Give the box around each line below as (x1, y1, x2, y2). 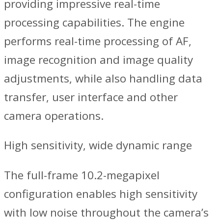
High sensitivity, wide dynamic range (4, 137, 192, 153)
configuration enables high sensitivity (4, 186, 197, 201)
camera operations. (4, 108, 104, 123)
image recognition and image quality (4, 52, 193, 67)
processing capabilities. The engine (4, 14, 185, 30)
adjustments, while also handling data (4, 70, 202, 86)
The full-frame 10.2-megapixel (4, 167, 160, 183)
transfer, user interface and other (4, 89, 178, 105)
